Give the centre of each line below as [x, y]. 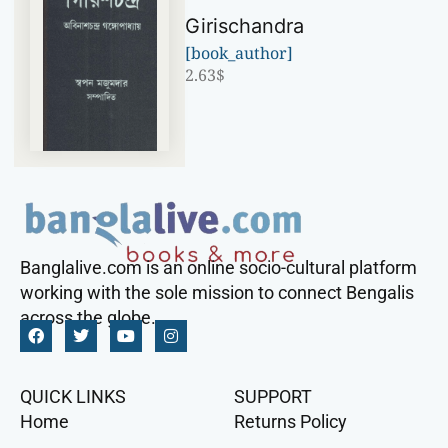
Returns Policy [290, 421]
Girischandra [245, 25]
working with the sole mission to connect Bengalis [217, 292]
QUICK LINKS [73, 396]
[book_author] [239, 52]
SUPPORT [273, 396]
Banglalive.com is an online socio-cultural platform [218, 267]
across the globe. [88, 317]
